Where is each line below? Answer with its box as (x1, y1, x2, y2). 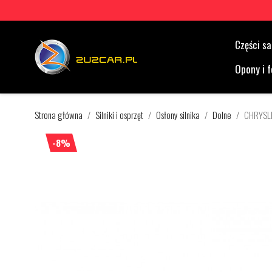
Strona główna (35, 108, 83, 121)
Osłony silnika (156, 108, 200, 121)
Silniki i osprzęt (95, 108, 143, 121)
